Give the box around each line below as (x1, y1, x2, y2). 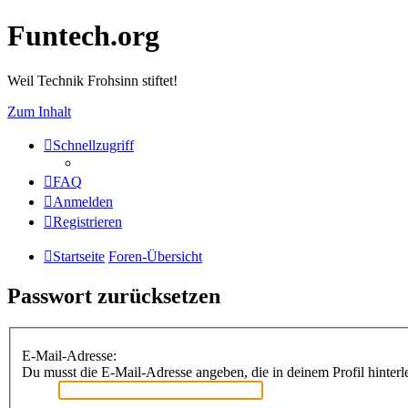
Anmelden (53, 193, 113, 209)
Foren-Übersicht (108, 248, 202, 264)
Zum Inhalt (7, 103, 71, 119)
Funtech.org (7, 19, 159, 53)
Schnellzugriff (53, 137, 134, 153)
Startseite (53, 248, 105, 264)
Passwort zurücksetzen (7, 283, 220, 308)
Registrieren (53, 213, 122, 229)
